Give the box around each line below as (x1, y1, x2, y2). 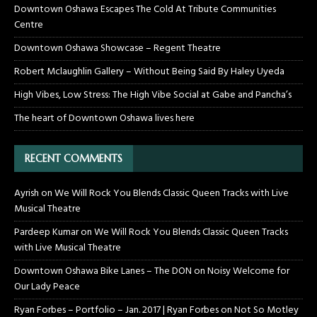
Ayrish (14, 185, 39, 202)
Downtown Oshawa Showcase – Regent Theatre (14, 40, 221, 57)
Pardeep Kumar (14, 224, 79, 241)
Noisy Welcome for (207, 263, 289, 279)
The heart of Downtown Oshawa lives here (14, 110, 195, 127)
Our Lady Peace (14, 278, 80, 295)
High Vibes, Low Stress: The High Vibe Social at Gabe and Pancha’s (14, 86, 292, 103)
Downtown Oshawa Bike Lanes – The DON (14, 263, 192, 279)
